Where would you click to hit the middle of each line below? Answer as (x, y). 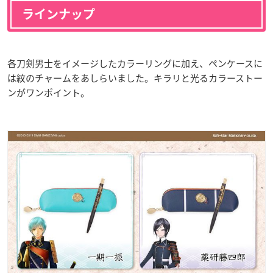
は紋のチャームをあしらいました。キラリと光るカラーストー (135, 78)
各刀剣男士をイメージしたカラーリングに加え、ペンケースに (135, 64)
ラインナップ (58, 14)
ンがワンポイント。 (48, 93)
